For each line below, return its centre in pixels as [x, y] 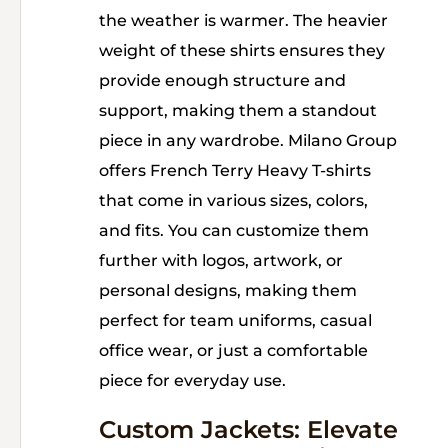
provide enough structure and [222, 80]
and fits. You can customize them [234, 230]
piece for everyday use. [192, 380]
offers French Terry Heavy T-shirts [235, 170]
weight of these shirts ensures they [242, 50]
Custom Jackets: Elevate [248, 429]
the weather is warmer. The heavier [243, 20]
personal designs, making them [228, 290]
